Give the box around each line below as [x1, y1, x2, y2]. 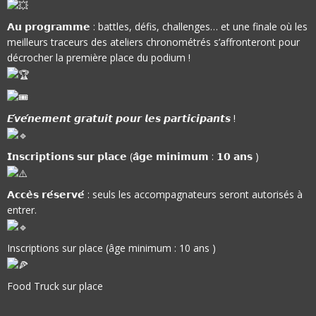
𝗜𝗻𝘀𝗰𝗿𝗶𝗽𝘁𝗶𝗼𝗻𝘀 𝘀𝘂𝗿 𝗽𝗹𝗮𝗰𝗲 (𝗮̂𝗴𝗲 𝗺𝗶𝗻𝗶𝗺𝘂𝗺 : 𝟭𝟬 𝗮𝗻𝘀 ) [7, 150, 259, 164]
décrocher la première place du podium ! [7, 51, 190, 65]
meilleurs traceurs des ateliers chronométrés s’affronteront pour [7, 35, 300, 49]
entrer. [7, 203, 37, 217]
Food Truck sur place [7, 279, 103, 293]
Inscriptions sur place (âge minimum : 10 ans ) [7, 241, 216, 255]
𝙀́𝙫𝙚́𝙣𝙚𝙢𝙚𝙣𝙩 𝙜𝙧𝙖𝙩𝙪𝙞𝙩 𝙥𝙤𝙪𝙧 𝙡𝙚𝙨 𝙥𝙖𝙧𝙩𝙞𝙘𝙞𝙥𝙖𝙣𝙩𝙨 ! [7, 111, 236, 126]
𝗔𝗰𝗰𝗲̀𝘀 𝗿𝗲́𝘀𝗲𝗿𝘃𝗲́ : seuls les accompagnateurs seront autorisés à [7, 188, 303, 202]
